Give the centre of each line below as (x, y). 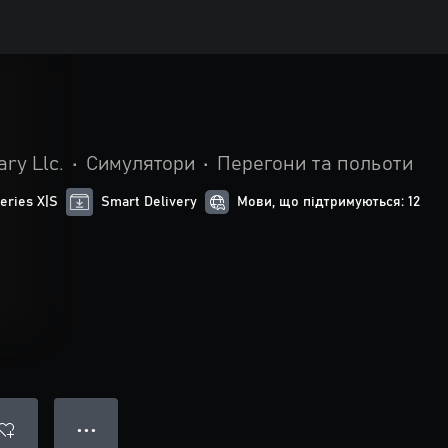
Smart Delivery (149, 202)
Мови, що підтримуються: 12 (329, 202)
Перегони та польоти (315, 164)
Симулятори (140, 164)
